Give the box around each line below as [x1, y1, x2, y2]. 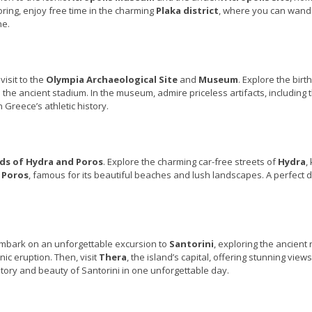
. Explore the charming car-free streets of [103, 155, 278, 169]
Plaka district [156, 4, 219, 17]
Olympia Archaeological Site [46, 73, 178, 86]
